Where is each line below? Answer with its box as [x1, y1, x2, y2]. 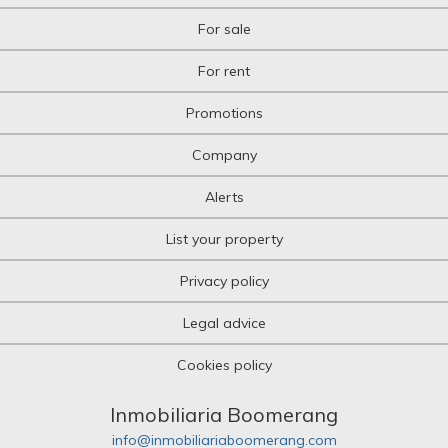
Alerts [204, 188, 244, 207]
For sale [197, 20, 251, 39]
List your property [165, 230, 283, 249]
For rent [198, 62, 250, 81]
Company [191, 146, 257, 165]
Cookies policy [176, 356, 272, 375]
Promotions [185, 104, 263, 123]
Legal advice [182, 314, 266, 333]
